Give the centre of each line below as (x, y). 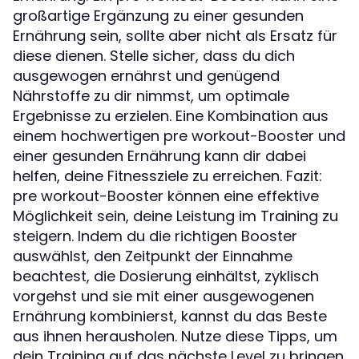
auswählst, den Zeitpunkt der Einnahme (153, 256)
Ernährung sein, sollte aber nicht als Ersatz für (175, 35)
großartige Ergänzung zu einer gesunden (158, 15)
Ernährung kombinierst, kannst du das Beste (170, 316)
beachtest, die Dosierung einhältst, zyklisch (166, 276)
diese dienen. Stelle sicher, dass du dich (154, 55)
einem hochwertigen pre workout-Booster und (179, 135)
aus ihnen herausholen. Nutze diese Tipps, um (175, 336)
